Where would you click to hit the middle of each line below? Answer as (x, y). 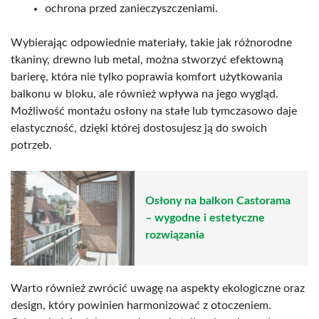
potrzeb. (31, 145)
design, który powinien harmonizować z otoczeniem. (141, 305)
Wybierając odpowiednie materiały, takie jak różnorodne (151, 42)
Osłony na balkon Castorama (218, 201)
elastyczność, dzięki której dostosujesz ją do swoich (139, 128)
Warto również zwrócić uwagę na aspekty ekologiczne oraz (158, 288)
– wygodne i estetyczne (205, 218)
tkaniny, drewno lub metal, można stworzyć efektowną (147, 59)
